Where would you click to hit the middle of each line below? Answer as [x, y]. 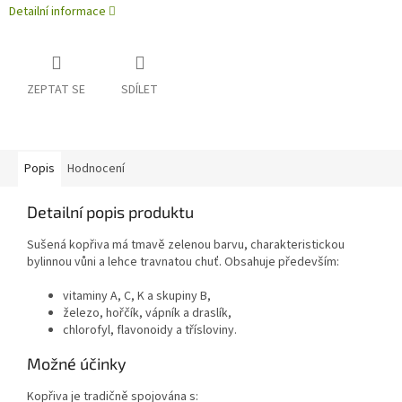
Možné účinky [77, 364]
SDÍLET [140, 90]
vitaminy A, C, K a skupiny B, [137, 297]
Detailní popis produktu [110, 212]
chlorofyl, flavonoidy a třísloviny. [150, 331]
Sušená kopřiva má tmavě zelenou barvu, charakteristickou [186, 245]
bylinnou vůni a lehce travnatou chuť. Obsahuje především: [183, 262]
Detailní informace [57, 12]
